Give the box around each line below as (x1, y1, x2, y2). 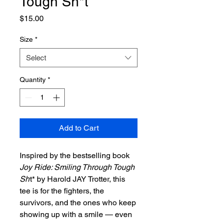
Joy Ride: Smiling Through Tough (20, 163, 135, 172)
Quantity (20, 76, 46, 84)
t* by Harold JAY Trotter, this (30, 174, 125, 184)
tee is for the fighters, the (20, 186, 104, 196)
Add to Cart (58, 123, 99, 133)
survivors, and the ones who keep (20, 198, 136, 208)
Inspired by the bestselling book (20, 151, 130, 161)
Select (26, 54, 46, 62)
